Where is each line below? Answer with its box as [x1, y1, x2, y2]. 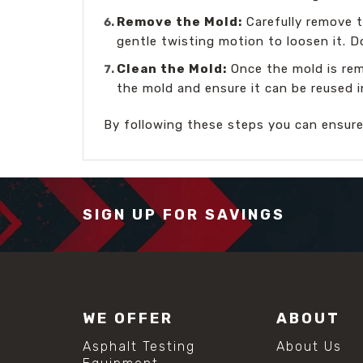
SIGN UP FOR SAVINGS [83, 205, 285, 224]
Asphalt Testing [83, 338, 195, 354]
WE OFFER [83, 309, 173, 327]
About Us [276, 338, 343, 354]
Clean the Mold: [117, 61, 228, 76]
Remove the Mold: [117, 14, 243, 29]
